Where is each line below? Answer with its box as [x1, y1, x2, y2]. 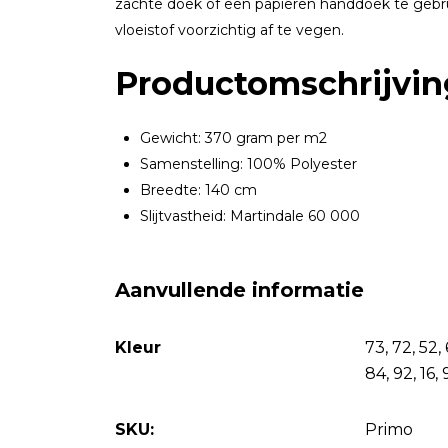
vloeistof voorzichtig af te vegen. [114, 21, 344, 39]
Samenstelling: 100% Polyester [139, 155, 357, 173]
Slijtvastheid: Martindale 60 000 [139, 207, 360, 225]
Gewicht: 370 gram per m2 [139, 129, 327, 147]
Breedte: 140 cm [139, 181, 257, 199]
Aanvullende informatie [114, 278, 364, 302]
